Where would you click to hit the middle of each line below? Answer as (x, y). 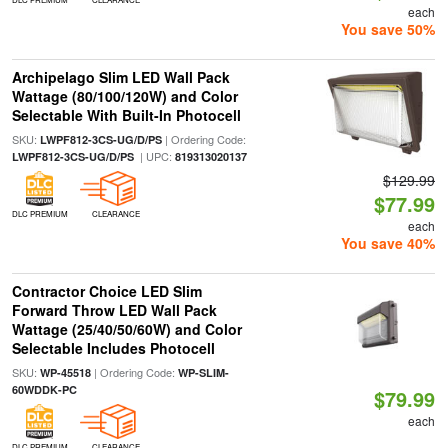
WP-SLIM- (203, 372)
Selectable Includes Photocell (113, 348)
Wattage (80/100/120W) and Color (124, 96)
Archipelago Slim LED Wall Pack (120, 77)
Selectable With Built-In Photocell (126, 115)
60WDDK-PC (44, 389)
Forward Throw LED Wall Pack (114, 310)
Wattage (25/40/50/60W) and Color (126, 329)
